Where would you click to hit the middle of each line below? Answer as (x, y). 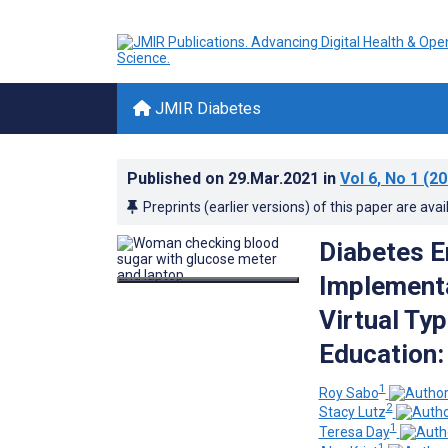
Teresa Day (354, 431)
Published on (177, 178)
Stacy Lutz (352, 412)
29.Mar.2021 (275, 178)
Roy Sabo (348, 392)
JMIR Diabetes (206, 108)
